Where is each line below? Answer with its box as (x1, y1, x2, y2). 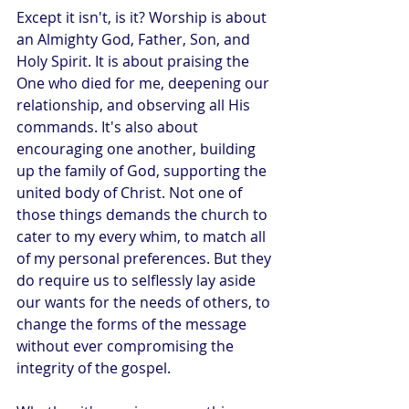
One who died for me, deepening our (16, 73, 273, 93)
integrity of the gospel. (16, 358, 171, 378)
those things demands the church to (16, 204, 271, 225)
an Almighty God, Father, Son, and (16, 29, 254, 49)
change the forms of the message (16, 314, 250, 334)
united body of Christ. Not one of (16, 183, 246, 203)
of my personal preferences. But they (16, 248, 275, 268)
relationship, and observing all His (16, 95, 254, 115)
